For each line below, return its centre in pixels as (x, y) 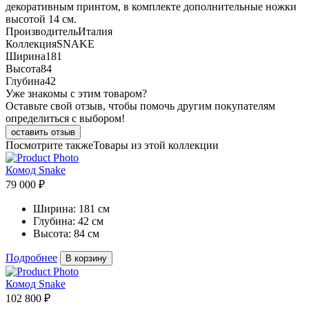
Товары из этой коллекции (156, 145)
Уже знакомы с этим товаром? (76, 93)
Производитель (42, 31)
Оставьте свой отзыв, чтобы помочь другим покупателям (140, 106)
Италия (95, 31)
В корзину (86, 258)
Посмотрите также (49, 145)
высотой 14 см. (41, 19)
